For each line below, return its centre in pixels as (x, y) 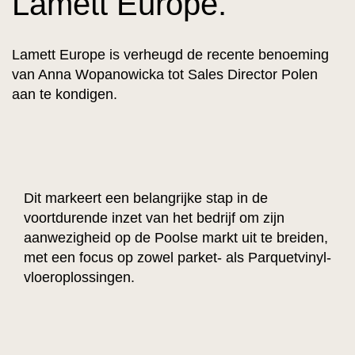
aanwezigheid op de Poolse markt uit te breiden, (176, 237)
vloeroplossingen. (79, 277)
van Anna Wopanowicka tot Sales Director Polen (165, 74)
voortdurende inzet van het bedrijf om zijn (154, 218)
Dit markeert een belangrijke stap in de (146, 198)
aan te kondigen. (65, 94)
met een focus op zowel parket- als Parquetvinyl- (177, 257)
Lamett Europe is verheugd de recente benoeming (170, 54)
